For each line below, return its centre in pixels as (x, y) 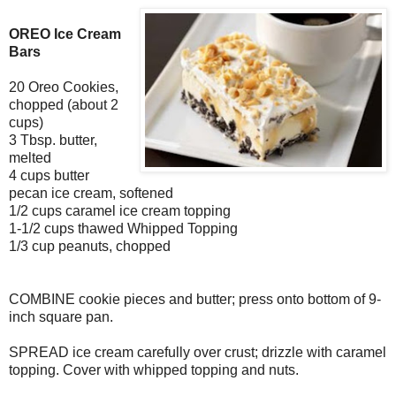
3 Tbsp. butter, (53, 141)
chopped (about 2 (64, 105)
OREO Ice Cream (65, 34)
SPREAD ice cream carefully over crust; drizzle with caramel (198, 353)
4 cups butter (49, 176)
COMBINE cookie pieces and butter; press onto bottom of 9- (195, 300)
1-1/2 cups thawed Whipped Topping (123, 229)
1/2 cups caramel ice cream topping (120, 211)
